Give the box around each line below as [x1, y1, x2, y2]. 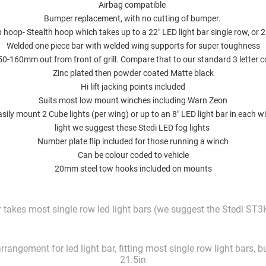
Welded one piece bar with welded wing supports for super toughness [6, 41, 260, 51]
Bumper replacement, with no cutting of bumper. [43, 14, 223, 24]
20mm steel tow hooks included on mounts [54, 164, 212, 174]
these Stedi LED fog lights [116, 123, 210, 133]
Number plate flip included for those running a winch [37, 137, 229, 147]
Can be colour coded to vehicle [77, 150, 189, 160]
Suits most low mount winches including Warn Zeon [39, 96, 227, 106]
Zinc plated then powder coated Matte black [52, 68, 214, 78]
